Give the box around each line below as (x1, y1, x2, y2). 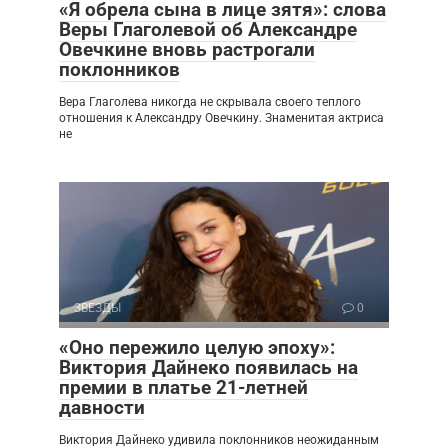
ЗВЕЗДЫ (74, 300, 121, 315)
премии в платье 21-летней (59, 375, 308, 399)
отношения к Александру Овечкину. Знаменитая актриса (59, 110, 384, 125)
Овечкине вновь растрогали (59, 37, 315, 61)
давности (59, 395, 145, 419)
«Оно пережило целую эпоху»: (59, 335, 335, 359)
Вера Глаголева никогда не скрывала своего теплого (59, 94, 361, 109)
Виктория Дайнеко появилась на (59, 355, 358, 379)
